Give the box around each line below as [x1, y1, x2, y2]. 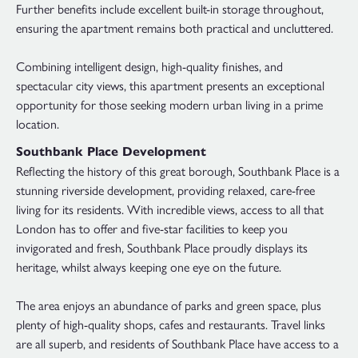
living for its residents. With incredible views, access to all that [16, 199, 324, 218]
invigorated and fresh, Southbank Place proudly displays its [16, 237, 308, 257]
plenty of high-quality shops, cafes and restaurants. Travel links [16, 314, 325, 333]
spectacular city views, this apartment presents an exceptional [16, 76, 324, 95]
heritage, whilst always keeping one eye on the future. [16, 257, 281, 276]
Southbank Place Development [16, 143, 206, 159]
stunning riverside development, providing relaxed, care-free [16, 180, 315, 199]
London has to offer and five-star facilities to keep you [16, 218, 288, 237]
